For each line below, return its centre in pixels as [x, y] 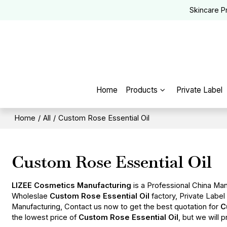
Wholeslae [31, 196]
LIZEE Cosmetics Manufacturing [72, 186]
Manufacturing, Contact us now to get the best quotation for [116, 207]
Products [142, 90]
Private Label [200, 90]
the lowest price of [45, 218]
